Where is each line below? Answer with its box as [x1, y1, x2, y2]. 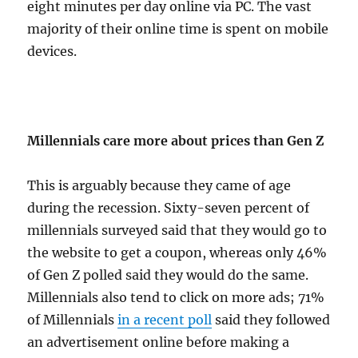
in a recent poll [117, 312, 213, 328]
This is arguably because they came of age [27, 177, 292, 194]
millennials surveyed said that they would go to [27, 222, 328, 239]
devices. [27, 43, 78, 60]
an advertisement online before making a [27, 334, 290, 351]
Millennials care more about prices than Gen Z [27, 133, 324, 149]
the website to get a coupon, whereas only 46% [27, 245, 328, 261]
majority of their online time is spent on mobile [27, 21, 329, 38]
